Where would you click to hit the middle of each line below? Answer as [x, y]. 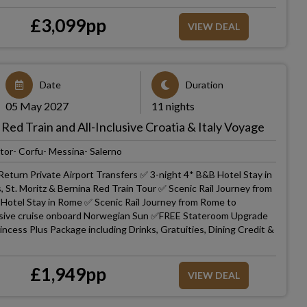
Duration [204, 85]
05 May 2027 [37, 106]
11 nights [173, 106]
